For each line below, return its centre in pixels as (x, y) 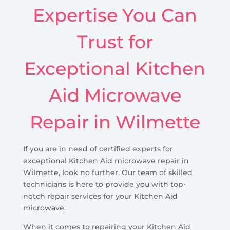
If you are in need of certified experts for (98, 149)
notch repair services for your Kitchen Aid (100, 196)
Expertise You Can (115, 15)
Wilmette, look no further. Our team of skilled (108, 172)
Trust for (115, 42)
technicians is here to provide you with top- (104, 184)
